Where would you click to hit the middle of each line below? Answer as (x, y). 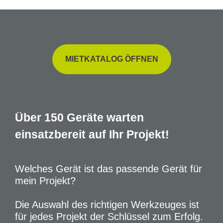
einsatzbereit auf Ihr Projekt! (92, 134)
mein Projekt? (45, 181)
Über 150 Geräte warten (79, 117)
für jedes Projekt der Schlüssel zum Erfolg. (109, 217)
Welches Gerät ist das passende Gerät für (109, 169)
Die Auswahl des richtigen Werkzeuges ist (107, 205)
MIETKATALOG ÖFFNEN (111, 59)
